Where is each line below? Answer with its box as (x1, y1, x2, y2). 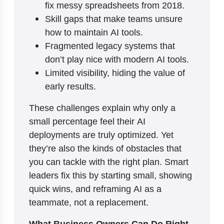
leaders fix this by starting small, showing (29, 168, 192, 181)
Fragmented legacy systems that (45, 39, 175, 51)
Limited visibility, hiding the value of (45, 66, 185, 78)
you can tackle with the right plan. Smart (29, 155, 188, 167)
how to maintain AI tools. (45, 25, 143, 38)
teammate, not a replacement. (29, 195, 148, 208)
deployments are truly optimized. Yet (29, 128, 173, 140)
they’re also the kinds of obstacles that (29, 141, 181, 154)
